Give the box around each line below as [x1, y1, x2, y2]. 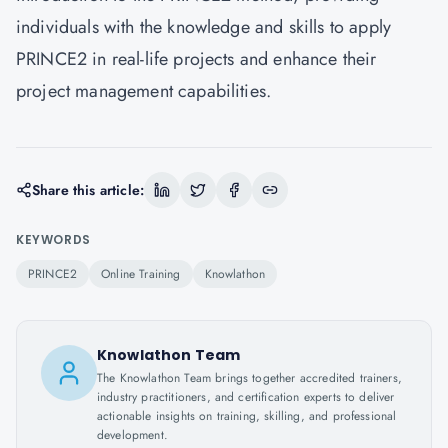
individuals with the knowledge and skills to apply [16, 14, 392, 40]
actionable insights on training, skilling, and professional [97, 407, 397, 425]
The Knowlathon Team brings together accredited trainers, [97, 369, 402, 387]
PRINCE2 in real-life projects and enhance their [16, 46, 377, 72]
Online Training [101, 265, 181, 283]
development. [97, 426, 168, 444]
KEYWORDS [16, 231, 91, 248]
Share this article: [32, 180, 145, 200]
